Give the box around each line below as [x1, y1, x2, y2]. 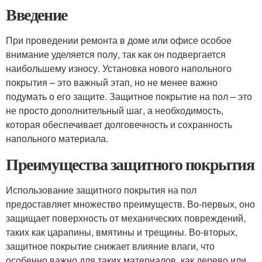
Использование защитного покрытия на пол [6, 183, 196, 196]
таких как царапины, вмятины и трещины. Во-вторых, [6, 225, 237, 239]
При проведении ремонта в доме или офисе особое [6, 33, 232, 47]
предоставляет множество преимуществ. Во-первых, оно [6, 197, 255, 211]
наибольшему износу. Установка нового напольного [6, 61, 232, 75]
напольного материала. [6, 132, 108, 145]
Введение [6, 2, 67, 26]
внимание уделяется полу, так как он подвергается [6, 47, 226, 61]
